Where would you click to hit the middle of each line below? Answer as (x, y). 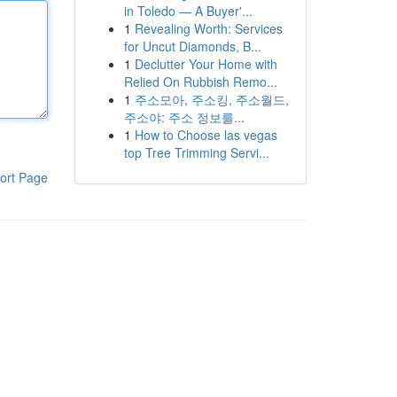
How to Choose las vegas (206, 135)
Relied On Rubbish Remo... (200, 82)
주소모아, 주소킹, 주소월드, (211, 99)
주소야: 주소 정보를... (184, 117)
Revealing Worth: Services (208, 28)
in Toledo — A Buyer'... (188, 11)
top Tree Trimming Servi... (196, 152)
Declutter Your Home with (206, 64)
